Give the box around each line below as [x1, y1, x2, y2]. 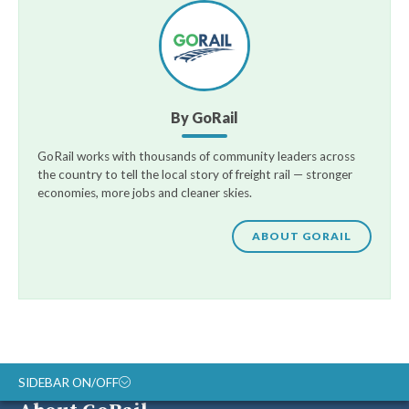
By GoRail [171, 108, 238, 126]
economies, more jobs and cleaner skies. [37, 184, 252, 200]
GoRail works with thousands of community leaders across [37, 148, 355, 163]
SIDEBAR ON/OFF [18, 375, 119, 391]
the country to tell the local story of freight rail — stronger [37, 166, 352, 182]
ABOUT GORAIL [252, 229, 351, 244]
